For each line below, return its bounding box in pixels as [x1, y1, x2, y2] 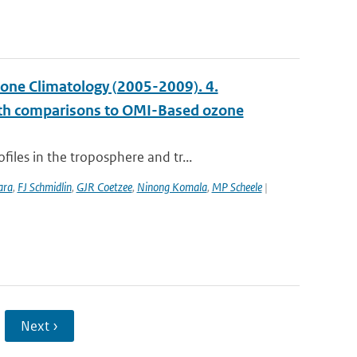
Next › [20, 317, 58, 335]
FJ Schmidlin [17, 179, 72, 194]
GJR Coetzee [76, 179, 132, 194]
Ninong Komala [136, 179, 207, 194]
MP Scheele [211, 179, 262, 194]
